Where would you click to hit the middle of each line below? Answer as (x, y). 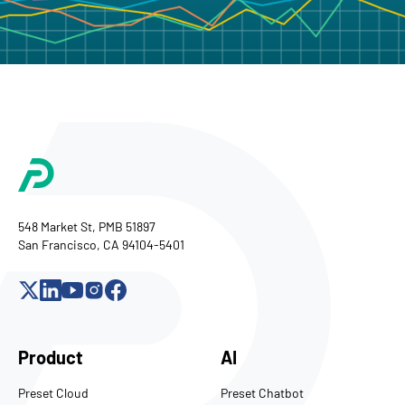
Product (51, 357)
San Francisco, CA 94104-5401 (101, 244)
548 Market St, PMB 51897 (87, 226)
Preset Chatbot (262, 392)
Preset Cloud (53, 392)
